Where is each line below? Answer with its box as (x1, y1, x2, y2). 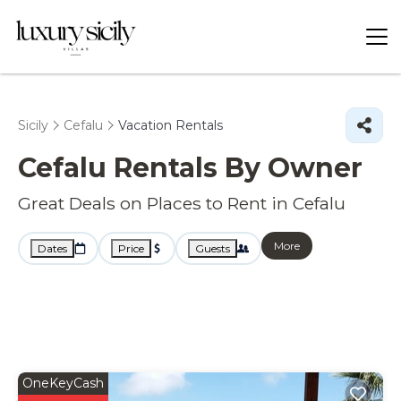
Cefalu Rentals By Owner (18, 151, 363, 184)
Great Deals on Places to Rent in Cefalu (18, 192, 346, 214)
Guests (195, 242, 230, 255)
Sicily (18, 117, 48, 133)
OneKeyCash (22, 375, 104, 391)
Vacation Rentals (118, 117, 223, 133)
